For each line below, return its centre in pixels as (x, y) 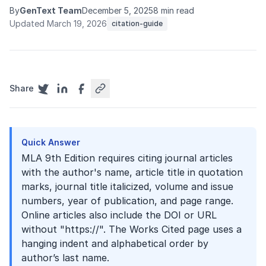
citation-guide (137, 23)
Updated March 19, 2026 (58, 23)
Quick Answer (51, 142)
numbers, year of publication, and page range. (127, 201)
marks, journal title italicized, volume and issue (127, 186)
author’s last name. (65, 258)
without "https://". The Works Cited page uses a (132, 229)
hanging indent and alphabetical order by (115, 243)
